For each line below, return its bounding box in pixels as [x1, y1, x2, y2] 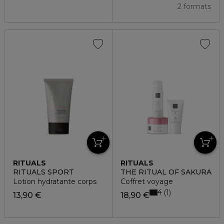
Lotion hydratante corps [13, 176, 96, 186]
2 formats [177, 1, 211, 11]
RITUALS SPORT [13, 167, 74, 176]
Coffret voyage [120, 176, 173, 186]
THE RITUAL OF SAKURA [120, 167, 211, 176]
